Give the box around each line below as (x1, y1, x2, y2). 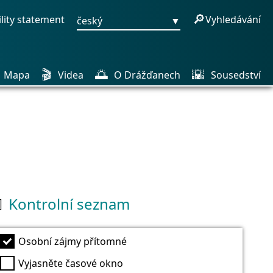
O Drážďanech (114, 68, 180, 82)
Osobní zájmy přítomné (18, 234, 127, 248)
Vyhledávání (205, 13, 261, 26)
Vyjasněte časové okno (18, 256, 123, 270)
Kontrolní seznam (9, 194, 130, 214)
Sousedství (211, 68, 261, 82)
